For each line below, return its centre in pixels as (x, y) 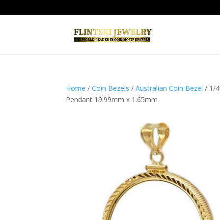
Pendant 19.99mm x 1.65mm (112, 99)
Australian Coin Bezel (169, 88)
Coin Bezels (111, 88)
